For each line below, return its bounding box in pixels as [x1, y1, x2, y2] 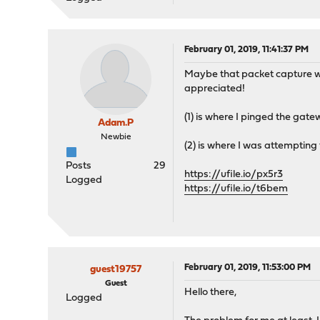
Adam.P [98, 118, 134, 129]
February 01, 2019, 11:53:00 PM [184, 263, 311, 272]
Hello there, [184, 287, 237, 298]
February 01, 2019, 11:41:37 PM [184, 45, 309, 54]
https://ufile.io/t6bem [184, 184, 289, 194]
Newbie [100, 133, 131, 141]
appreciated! [184, 84, 246, 94]
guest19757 [90, 264, 142, 275]
